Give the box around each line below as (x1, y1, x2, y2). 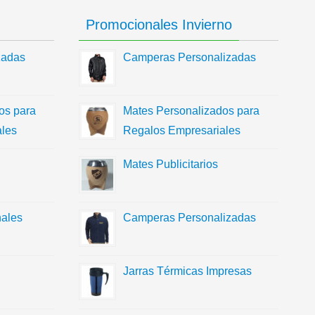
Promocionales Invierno (86, 17, 233, 32)
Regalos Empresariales (123, 124, 241, 136)
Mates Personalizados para (123, 105, 260, 117)
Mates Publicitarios (123, 158, 219, 170)
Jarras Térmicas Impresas (123, 265, 252, 277)
